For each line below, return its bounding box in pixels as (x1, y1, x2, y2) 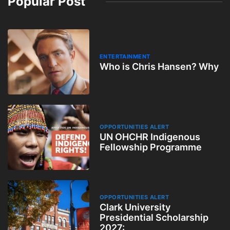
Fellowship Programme (99, 141, 202, 152)
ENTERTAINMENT (99, 52, 150, 60)
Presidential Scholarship (99, 212, 208, 223)
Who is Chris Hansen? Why (99, 61, 219, 72)
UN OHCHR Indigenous (99, 131, 200, 142)
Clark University (99, 201, 170, 213)
